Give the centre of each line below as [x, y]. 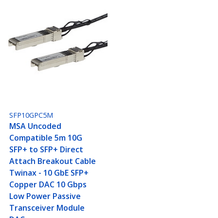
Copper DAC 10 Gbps [48, 185]
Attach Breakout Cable [53, 161]
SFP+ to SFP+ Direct [46, 150]
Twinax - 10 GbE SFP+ [49, 173]
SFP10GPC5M [31, 115]
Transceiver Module [47, 208]
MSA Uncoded [36, 126]
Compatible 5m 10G [46, 138]
